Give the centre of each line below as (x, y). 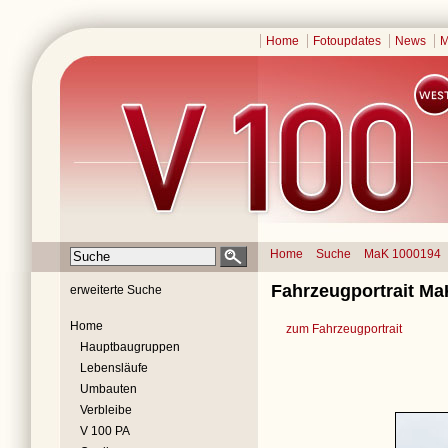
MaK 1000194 (402, 254)
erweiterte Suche (116, 290)
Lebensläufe (114, 368)
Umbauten (108, 389)
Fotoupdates (347, 41)
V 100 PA (105, 431)
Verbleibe (106, 410)
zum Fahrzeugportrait (344, 329)
